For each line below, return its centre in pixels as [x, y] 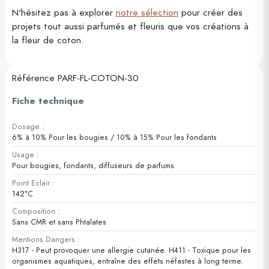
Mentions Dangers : [46, 239]
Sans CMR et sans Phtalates [59, 222]
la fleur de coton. [48, 40]
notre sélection [147, 12]
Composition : [36, 211]
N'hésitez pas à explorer [64, 12]
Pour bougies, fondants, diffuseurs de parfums [93, 165]
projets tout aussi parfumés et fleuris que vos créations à [130, 26]
